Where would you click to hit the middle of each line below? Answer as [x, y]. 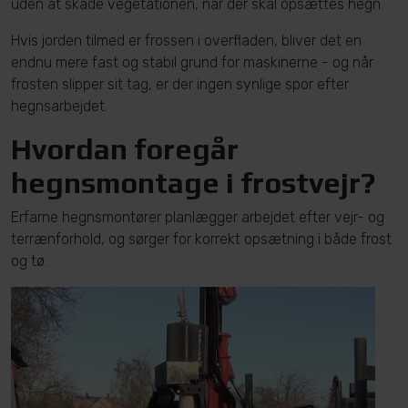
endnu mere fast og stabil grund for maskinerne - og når [192, 62]
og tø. [29, 261]
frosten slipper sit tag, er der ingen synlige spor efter [180, 84]
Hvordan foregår [125, 149]
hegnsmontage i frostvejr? [193, 183]
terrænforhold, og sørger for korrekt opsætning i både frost [201, 239]
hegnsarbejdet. [59, 106]
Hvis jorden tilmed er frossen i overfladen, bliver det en [186, 41]
